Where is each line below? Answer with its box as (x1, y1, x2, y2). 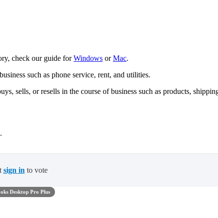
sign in (3, 166, 25, 175)
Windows (73, 54, 103, 63)
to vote (24, 166, 48, 175)
